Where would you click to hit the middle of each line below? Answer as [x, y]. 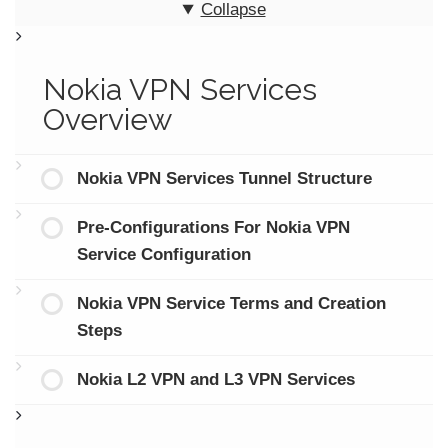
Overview [107, 120]
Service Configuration [163, 255]
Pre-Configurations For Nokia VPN [213, 228]
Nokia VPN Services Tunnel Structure [224, 179]
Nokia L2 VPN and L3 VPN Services [215, 380]
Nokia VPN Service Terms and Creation [231, 304]
